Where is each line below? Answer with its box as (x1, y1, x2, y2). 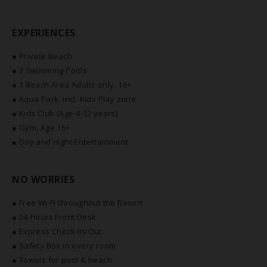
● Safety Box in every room (12, 240, 116, 251)
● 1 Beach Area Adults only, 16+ (12, 79, 132, 90)
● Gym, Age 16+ (12, 122, 70, 133)
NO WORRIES (12, 173, 74, 186)
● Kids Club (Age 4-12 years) (12, 108, 118, 119)
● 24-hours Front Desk (12, 212, 97, 222)
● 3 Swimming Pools (12, 65, 88, 76)
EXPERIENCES (12, 26, 76, 39)
